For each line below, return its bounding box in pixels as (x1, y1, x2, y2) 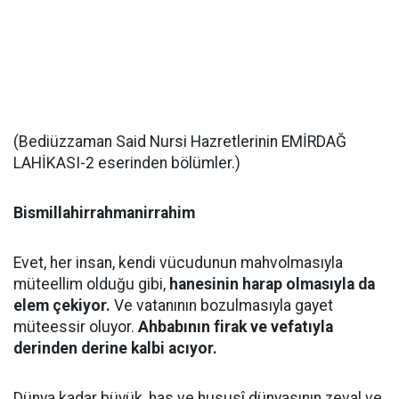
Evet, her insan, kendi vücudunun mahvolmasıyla (13, 254, 343, 272)
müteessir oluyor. (13, 318, 138, 336)
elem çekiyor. (13, 297, 110, 314)
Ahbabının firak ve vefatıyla (138, 318, 333, 336)
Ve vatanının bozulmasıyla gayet (110, 297, 333, 314)
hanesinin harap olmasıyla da (169, 275, 375, 293)
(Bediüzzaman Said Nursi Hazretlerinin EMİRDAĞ (13, 133, 346, 151)
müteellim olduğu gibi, (13, 275, 169, 293)
